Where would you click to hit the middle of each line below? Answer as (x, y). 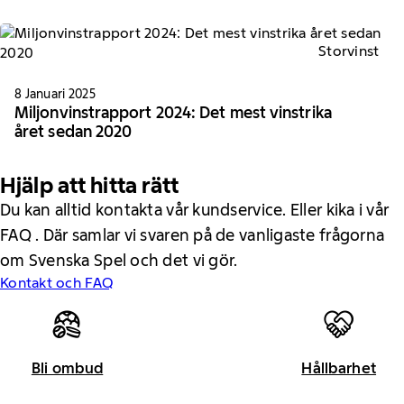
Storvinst (349, 51)
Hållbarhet (339, 368)
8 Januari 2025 (55, 93)
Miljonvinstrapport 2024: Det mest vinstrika (173, 112)
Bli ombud (67, 368)
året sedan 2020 (73, 131)
